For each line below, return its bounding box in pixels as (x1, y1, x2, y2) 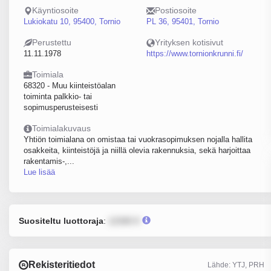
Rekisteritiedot (28, 260, 95, 270)
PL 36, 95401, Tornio (146, 17, 219, 26)
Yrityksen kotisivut (154, 38, 223, 47)
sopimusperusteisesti (24, 103, 98, 112)
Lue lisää (24, 168, 55, 177)
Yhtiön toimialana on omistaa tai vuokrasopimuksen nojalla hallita (24, 135, 252, 144)
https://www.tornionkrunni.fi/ (146, 49, 243, 58)
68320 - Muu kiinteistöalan (24, 81, 116, 90)
